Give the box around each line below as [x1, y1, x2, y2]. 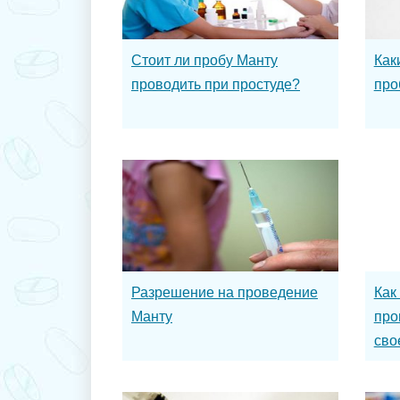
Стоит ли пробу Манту [131, 53, 278, 68]
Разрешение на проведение [131, 285, 318, 300]
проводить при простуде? [131, 77, 300, 92]
